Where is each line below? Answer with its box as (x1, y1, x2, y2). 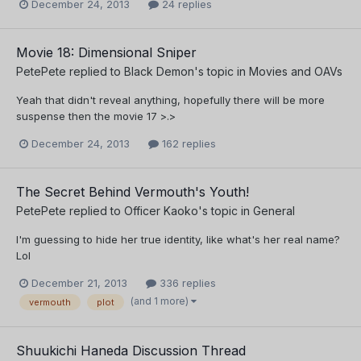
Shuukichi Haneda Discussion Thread (16, 342, 246, 359)
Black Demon (124, 64, 194, 78)
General (253, 203, 295, 218)
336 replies (156, 276, 216, 289)
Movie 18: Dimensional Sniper (16, 44, 197, 60)
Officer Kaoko (124, 203, 198, 218)
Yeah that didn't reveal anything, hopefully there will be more (16, 93, 325, 106)
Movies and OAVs (249, 64, 342, 78)
